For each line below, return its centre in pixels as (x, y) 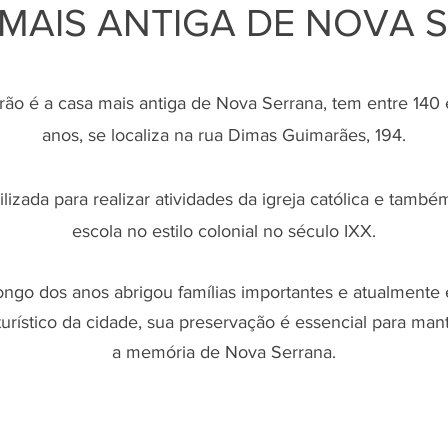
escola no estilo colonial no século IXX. (224, 231)
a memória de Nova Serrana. (224, 352)
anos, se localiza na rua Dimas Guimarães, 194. (224, 135)
